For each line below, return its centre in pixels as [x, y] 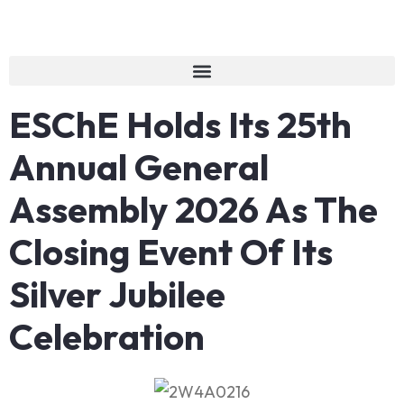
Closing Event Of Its [171, 252]
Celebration [107, 336]
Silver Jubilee [117, 294]
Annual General [139, 167]
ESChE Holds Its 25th [180, 124]
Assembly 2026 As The [193, 209]
